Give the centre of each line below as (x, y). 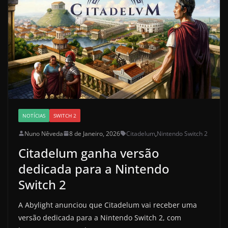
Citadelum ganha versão (89, 153)
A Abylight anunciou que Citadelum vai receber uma (108, 205)
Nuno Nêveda (44, 133)
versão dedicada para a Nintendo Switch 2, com (100, 217)
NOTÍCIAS (34, 115)
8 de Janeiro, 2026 (95, 133)
